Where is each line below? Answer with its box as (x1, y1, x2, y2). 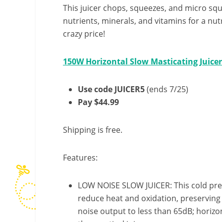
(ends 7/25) (147, 84, 188, 95)
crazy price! (63, 28, 105, 39)
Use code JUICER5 (78, 84, 147, 95)
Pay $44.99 (78, 97, 119, 108)
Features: (63, 152, 98, 163)
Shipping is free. (63, 124, 122, 135)
